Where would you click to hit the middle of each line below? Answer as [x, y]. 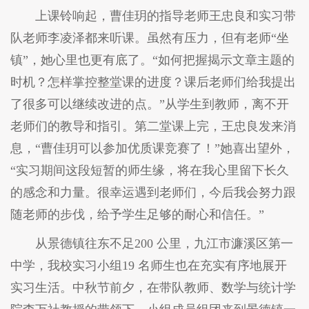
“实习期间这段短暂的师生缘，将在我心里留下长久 [150, 170]
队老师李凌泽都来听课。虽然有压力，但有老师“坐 [150, 38]
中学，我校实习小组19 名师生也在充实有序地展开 [149, 265]
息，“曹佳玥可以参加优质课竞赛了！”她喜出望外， [152, 148]
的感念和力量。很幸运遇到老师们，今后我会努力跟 [153, 192]
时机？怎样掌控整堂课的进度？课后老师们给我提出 [153, 82]
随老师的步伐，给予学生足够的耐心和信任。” [137, 214]
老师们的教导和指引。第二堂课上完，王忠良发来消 [153, 126]
